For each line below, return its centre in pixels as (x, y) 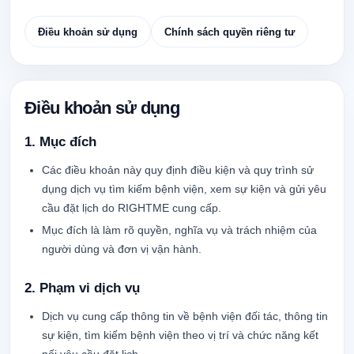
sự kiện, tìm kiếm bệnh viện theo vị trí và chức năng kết (180, 335)
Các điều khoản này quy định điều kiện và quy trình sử (178, 170)
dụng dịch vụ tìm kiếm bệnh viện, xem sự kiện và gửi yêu (184, 189)
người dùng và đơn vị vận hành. (122, 249)
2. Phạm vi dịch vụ (82, 288)
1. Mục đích (60, 142)
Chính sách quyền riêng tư (230, 32)
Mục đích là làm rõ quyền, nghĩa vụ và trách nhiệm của (179, 230)
